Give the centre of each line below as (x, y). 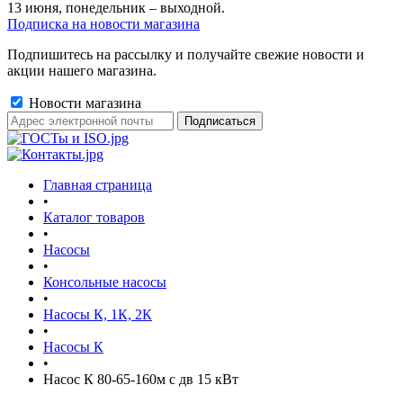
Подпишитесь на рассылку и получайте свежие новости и (186, 54)
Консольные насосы (105, 282)
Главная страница (98, 185)
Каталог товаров (94, 217)
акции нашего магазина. (82, 71)
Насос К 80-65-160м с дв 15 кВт (141, 379)
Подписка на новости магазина (103, 24)
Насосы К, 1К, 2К (98, 314)
